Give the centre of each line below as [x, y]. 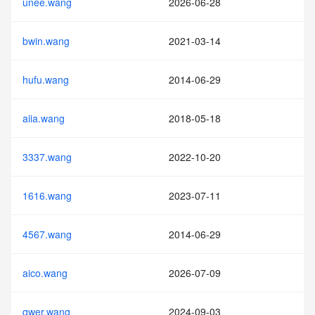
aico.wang [45, 273]
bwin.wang [46, 41]
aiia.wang [44, 118]
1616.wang [47, 195]
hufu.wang [46, 79]
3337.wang [47, 157]
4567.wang [47, 234]
